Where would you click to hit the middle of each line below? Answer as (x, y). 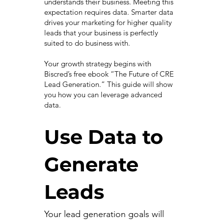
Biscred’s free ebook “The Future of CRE (109, 74)
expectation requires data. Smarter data (109, 12)
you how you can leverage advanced (103, 95)
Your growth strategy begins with (97, 64)
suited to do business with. (88, 43)
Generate (91, 165)
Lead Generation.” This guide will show (108, 84)
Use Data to (103, 137)
